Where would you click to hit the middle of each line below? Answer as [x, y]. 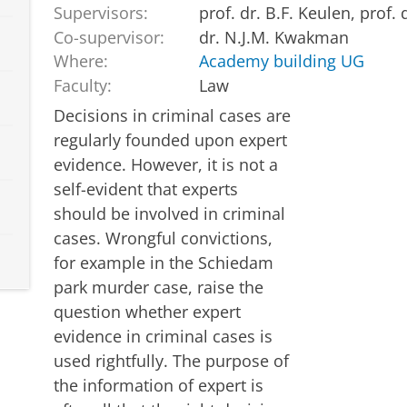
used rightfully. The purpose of [171, 360]
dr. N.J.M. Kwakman [274, 37]
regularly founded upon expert [170, 139]
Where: [80, 61]
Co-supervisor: [109, 37]
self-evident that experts [145, 189]
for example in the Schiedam [163, 262]
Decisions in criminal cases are [172, 115]
